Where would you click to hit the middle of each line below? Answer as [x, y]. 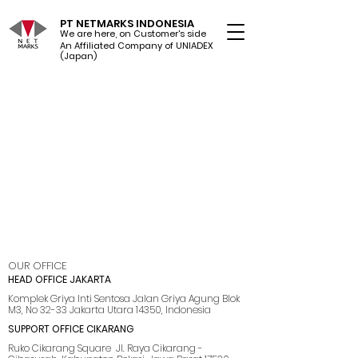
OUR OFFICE [38, 266]
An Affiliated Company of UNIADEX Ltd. [145, 46]
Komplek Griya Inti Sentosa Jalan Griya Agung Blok [124, 298]
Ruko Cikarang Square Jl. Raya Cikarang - [105, 348]
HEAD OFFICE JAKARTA [60, 279]
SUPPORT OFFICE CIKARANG [71, 329]
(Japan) [78, 56]
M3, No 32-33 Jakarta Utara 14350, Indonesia [109, 310]
